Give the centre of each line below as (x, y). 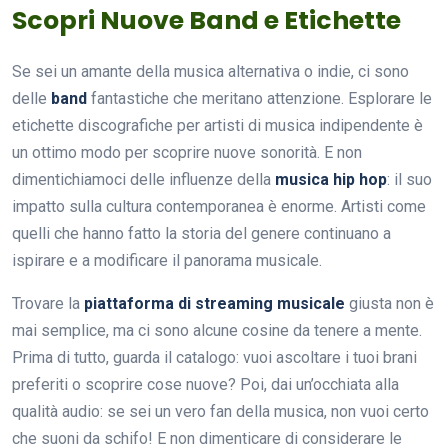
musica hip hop (331, 179)
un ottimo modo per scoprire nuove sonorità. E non (187, 152)
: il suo (409, 179)
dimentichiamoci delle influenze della (143, 179)
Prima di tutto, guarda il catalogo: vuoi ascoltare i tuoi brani (214, 357)
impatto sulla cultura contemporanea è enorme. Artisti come (219, 206)
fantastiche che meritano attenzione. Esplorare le (259, 98)
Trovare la (48, 303)
